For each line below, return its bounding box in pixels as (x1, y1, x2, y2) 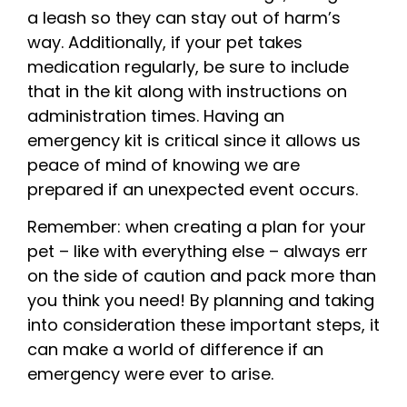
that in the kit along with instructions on (27, 79, 347, 103)
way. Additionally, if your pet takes (27, 30, 303, 54)
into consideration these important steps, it (27, 313, 380, 337)
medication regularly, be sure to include (27, 55, 349, 78)
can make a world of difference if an (27, 338, 323, 362)
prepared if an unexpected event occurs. (27, 177, 362, 201)
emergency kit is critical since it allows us (27, 128, 361, 152)
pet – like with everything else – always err (27, 240, 368, 263)
